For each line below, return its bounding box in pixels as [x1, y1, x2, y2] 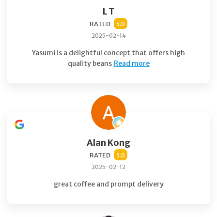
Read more [113, 59, 150, 68]
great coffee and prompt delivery [53, 179, 164, 188]
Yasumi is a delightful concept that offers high [32, 48, 185, 57]
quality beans [67, 59, 112, 68]
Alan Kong [87, 137, 130, 148]
